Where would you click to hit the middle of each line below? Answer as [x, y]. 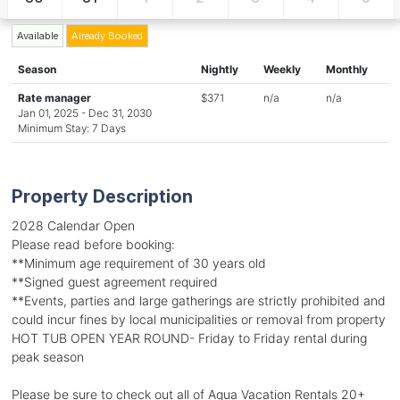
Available [37, 35]
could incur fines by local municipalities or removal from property [198, 319]
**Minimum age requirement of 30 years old [138, 262]
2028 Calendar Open [73, 225]
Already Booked [107, 35]
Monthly [346, 69]
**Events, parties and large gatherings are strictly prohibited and [198, 300]
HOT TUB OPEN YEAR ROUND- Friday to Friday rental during [189, 337]
